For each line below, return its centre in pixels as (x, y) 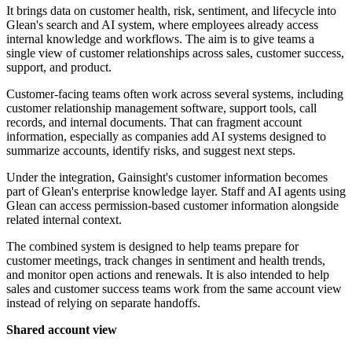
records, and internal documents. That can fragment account (154, 123)
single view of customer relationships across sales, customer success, (175, 53)
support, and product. (59, 68)
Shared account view (62, 330)
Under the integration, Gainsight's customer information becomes (167, 178)
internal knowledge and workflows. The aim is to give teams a (160, 39)
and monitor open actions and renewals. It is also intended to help (168, 275)
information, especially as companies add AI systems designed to (166, 137)
